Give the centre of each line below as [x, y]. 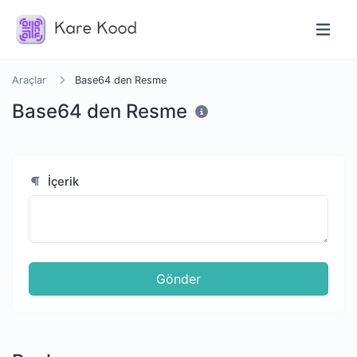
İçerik [62, 182]
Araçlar [29, 80]
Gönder [178, 279]
